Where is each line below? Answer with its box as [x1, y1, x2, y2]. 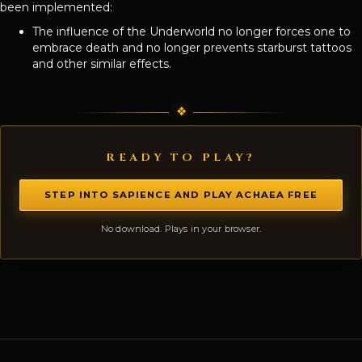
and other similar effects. [32, 57, 171, 72]
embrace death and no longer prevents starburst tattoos [32, 40, 351, 56]
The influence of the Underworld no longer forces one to [32, 24, 351, 40]
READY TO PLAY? [106, 150, 256, 166]
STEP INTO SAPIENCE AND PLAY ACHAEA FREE [44, 189, 318, 201]
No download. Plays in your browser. [100, 223, 262, 235]
